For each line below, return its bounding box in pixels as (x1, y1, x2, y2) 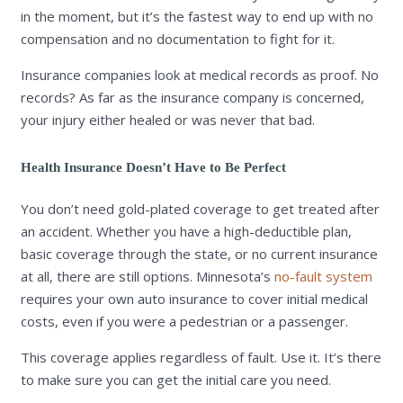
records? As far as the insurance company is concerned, (20, 88, 364, 107)
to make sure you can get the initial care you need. (20, 370, 331, 389)
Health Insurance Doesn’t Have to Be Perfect (20, 160, 286, 175)
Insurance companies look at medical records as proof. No (20, 66, 379, 85)
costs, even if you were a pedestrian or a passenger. (20, 311, 348, 330)
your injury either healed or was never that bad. (20, 111, 315, 130)
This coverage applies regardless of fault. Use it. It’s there (20, 347, 381, 366)
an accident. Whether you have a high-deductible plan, (20, 221, 352, 240)
